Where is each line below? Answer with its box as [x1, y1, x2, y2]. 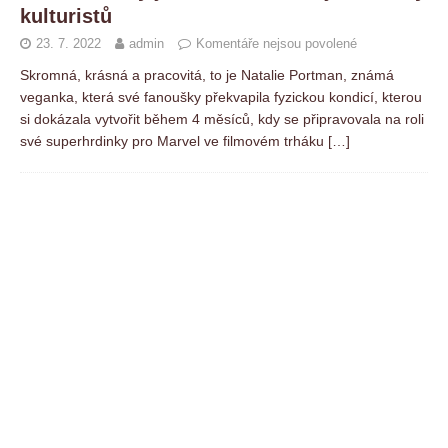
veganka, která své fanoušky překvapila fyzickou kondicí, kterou [20, 89, 422, 106]
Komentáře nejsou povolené [196, 36, 357, 52]
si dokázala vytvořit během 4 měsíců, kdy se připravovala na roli [20, 111, 424, 128]
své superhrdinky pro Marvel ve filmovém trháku [20, 133, 328, 150]
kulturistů [20, 5, 112, 28]
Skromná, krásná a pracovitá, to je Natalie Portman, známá [20, 67, 394, 84]
